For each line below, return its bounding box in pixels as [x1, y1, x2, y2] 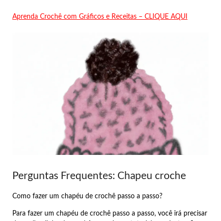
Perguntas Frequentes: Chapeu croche [12, 170, 186, 181]
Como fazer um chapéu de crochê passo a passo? [12, 193, 162, 200]
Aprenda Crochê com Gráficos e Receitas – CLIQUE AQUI [12, 13, 187, 20]
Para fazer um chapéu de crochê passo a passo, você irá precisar [12, 210, 207, 218]
